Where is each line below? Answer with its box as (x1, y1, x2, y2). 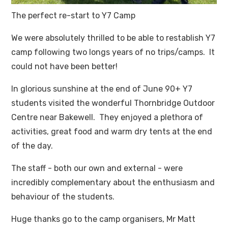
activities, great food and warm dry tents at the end (11, 127, 213, 137)
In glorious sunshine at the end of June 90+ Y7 (11, 84, 193, 94)
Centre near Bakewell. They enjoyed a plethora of (11, 112, 204, 123)
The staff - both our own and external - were (11, 163, 183, 174)
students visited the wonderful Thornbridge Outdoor (11, 98, 215, 108)
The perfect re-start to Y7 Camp (11, 11, 136, 21)
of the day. (11, 141, 53, 151)
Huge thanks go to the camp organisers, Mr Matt (11, 214, 196, 224)
